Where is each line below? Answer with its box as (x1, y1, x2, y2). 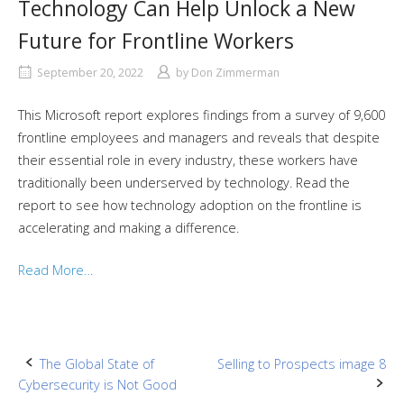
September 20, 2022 (37, 65, 143, 81)
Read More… (18, 261, 93, 279)
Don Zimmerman (191, 65, 280, 81)
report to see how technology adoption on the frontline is (18, 197, 362, 215)
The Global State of (40, 354, 154, 372)
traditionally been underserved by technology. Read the (18, 174, 350, 192)
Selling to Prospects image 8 (217, 354, 386, 372)
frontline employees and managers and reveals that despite (18, 129, 380, 147)
